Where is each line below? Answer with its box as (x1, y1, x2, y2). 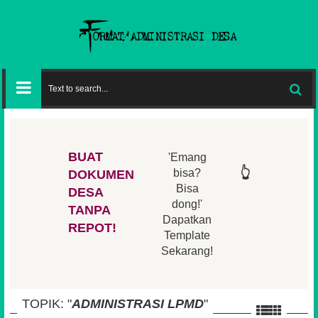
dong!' (172, 197, 202, 210)
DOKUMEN (68, 167, 134, 182)
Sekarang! (161, 244, 213, 257)
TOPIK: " (22, 296, 72, 311)
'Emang (168, 150, 207, 163)
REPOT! (68, 220, 116, 235)
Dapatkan (163, 213, 212, 226)
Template (164, 229, 210, 241)
